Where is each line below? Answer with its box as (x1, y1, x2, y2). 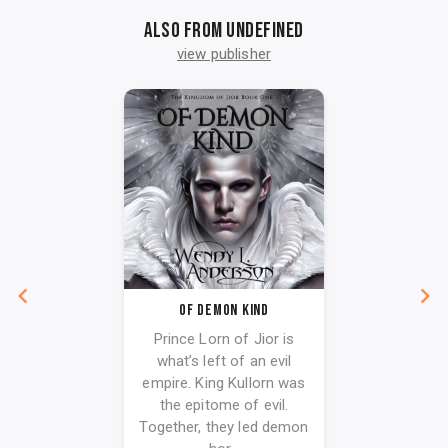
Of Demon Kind (179, 301, 269, 321)
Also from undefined (144, 18, 304, 44)
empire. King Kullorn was (142, 374, 306, 393)
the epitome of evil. (159, 396, 289, 415)
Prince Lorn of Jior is (153, 330, 295, 349)
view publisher (177, 45, 271, 64)
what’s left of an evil (156, 352, 292, 371)
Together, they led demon (139, 418, 309, 437)
